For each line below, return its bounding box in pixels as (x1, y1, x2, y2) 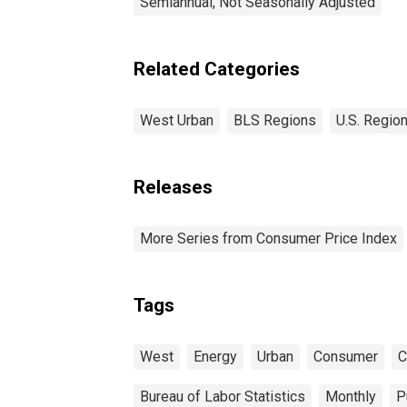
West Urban (140, 111, 213, 129)
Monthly (325, 387, 376, 405)
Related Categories (134, 57, 300, 80)
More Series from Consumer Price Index (140, 229, 397, 247)
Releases (134, 175, 213, 198)
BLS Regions (233, 111, 316, 129)
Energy (194, 347, 237, 365)
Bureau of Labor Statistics (140, 387, 305, 405)
